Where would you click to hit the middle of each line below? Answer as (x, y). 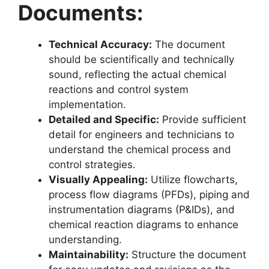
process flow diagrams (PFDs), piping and (149, 195)
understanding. (85, 240)
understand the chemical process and (140, 150)
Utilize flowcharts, (193, 180)
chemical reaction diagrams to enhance (144, 225)
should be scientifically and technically (141, 59)
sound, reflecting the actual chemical (138, 74)
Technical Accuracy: (100, 44)
